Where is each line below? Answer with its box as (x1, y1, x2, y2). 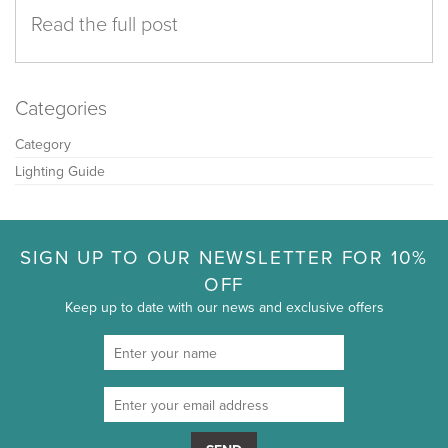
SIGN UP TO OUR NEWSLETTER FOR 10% (19, 243, 429, 271)
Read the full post (31, 9, 178, 38)
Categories (15, 93, 107, 122)
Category (15, 134, 71, 155)
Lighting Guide (15, 161, 105, 182)
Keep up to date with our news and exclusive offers (64, 297, 384, 318)
